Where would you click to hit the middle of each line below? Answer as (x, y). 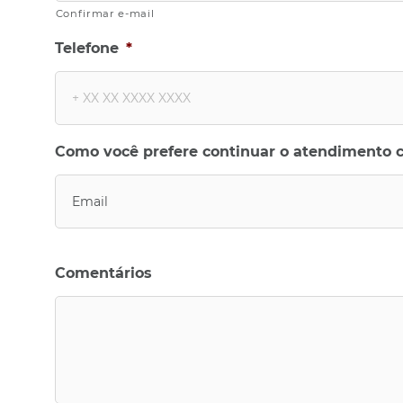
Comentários (103, 273)
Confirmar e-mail (105, 13)
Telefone (86, 48)
